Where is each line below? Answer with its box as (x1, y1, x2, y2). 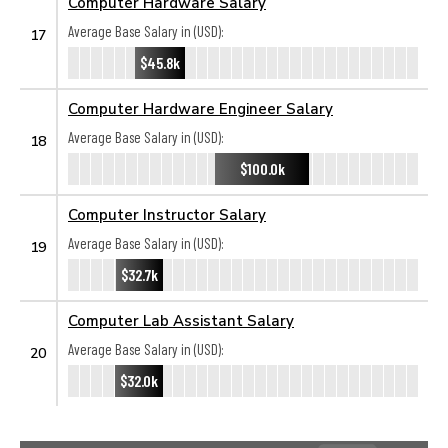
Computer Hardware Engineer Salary (68, 99, 333, 117)
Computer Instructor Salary (68, 205, 266, 223)
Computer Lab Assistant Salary (68, 311, 294, 329)
